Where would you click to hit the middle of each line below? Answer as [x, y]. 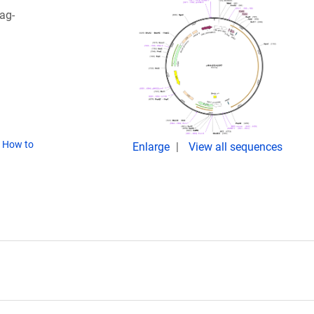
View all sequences [235, 147]
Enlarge [152, 147]
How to [18, 144]
